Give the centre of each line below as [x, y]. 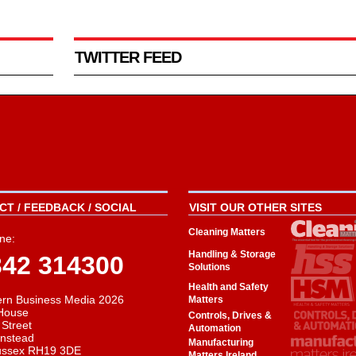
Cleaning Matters [226, 232]
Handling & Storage [232, 255]
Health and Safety [228, 287]
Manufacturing [221, 343]
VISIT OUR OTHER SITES [255, 208]
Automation [214, 329]
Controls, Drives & [230, 316]
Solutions [209, 267]
